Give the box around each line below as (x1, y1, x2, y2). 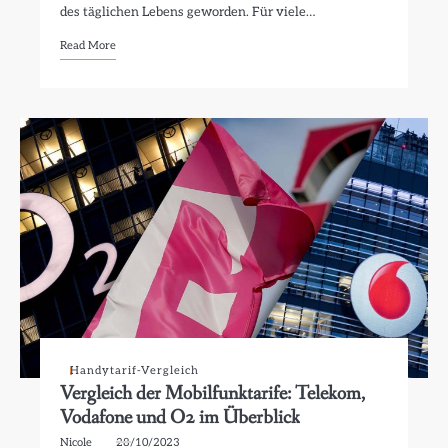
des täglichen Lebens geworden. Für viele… (60, 4, 316, 20)
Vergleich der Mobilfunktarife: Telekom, (60, 380, 366, 407)
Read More (60, 39, 117, 52)
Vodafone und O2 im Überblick (60, 404, 301, 431)
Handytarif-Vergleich (70, 364, 200, 377)
